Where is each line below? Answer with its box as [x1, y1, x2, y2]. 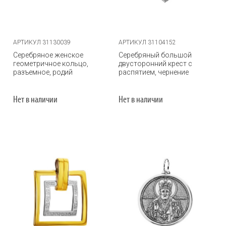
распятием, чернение [119, 68, 189, 76]
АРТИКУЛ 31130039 [13, 39, 71, 46]
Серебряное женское [13, 51, 83, 59]
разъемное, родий [13, 68, 73, 76]
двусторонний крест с [119, 60, 192, 68]
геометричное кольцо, [13, 60, 88, 68]
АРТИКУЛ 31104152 [119, 39, 176, 46]
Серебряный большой [119, 51, 192, 59]
